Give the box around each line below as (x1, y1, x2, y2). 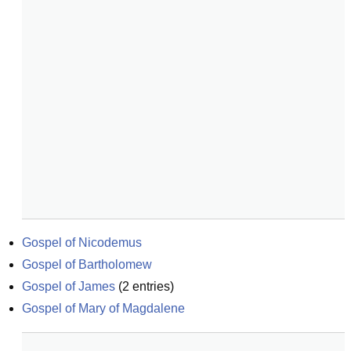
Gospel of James (22, 280, 115, 293)
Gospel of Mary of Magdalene (22, 302, 185, 315)
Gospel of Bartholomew (22, 258, 152, 271)
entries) (129, 280, 174, 293)
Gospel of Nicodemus (22, 236, 142, 249)
